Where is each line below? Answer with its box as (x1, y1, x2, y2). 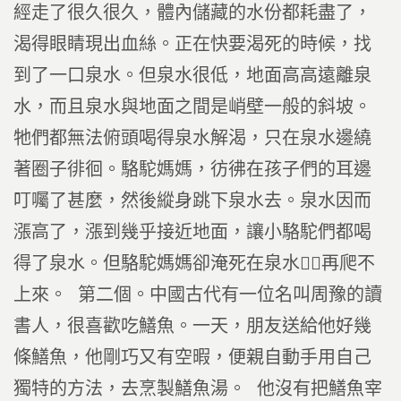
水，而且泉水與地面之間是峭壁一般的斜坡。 (13, 97, 371, 116)
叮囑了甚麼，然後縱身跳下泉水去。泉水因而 (13, 191, 371, 210)
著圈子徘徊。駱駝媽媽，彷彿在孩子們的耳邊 (13, 159, 371, 179)
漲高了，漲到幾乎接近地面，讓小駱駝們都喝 (13, 222, 371, 242)
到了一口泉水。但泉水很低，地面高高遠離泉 (13, 65, 371, 85)
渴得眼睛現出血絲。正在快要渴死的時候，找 (13, 34, 371, 54)
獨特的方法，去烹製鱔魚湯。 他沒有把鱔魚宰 (13, 379, 382, 398)
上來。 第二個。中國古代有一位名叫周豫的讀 (13, 285, 382, 304)
